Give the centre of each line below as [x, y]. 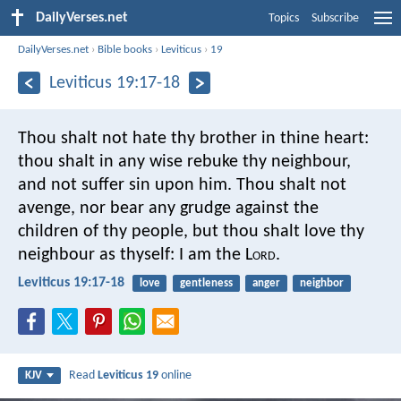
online [175, 376]
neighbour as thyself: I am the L [135, 255]
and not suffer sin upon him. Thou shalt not [182, 185]
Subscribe [335, 18]
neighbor [322, 283]
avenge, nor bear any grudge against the [168, 208]
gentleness [206, 283]
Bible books [125, 49]
